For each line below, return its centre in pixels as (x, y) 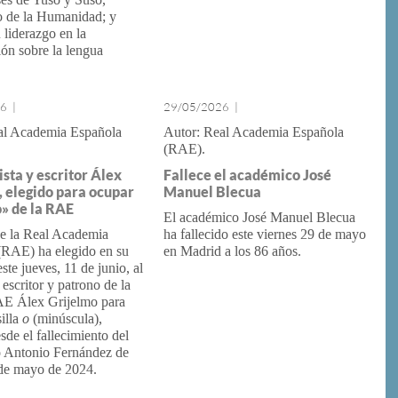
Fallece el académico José (247, 175)
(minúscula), (65, 318)
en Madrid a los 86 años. (232, 251)
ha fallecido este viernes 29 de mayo (264, 234)
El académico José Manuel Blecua (259, 217)
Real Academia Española (273, 132)
